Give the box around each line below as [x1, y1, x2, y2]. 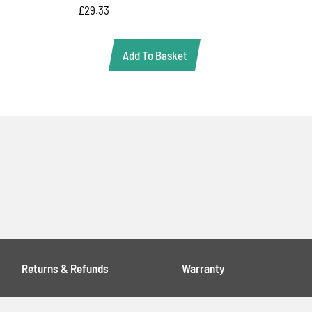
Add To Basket [122, 47, 187, 62]
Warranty [182, 260, 226, 275]
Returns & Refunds [22, 260, 109, 275]
